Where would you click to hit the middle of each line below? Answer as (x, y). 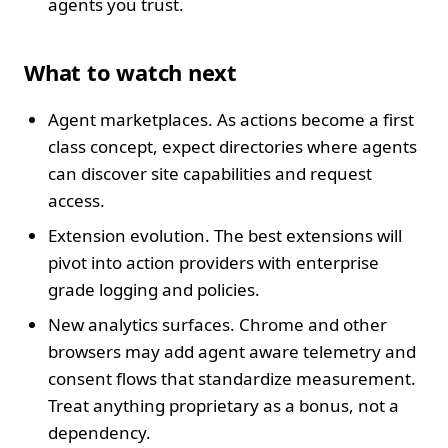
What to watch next (131, 71)
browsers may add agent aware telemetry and (232, 351)
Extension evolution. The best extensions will (225, 235)
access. (76, 200)
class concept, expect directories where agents (232, 146)
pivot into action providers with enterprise (213, 262)
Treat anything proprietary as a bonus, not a (223, 405)
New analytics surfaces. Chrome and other (217, 324)
